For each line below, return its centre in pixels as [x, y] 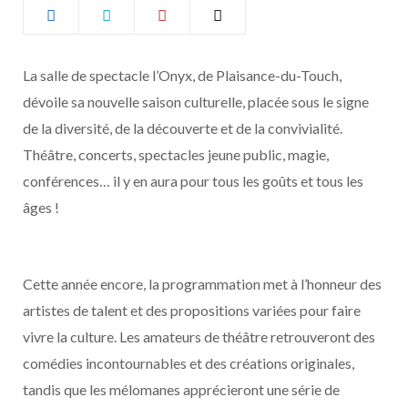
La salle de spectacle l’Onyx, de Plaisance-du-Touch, [182, 75]
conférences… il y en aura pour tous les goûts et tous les [193, 181]
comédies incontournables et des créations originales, [189, 363]
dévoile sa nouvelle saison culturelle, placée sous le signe [196, 102]
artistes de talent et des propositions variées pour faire [192, 310]
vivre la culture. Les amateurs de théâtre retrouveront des [199, 337]
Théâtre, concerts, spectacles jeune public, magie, [176, 154]
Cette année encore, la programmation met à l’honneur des [202, 284]
